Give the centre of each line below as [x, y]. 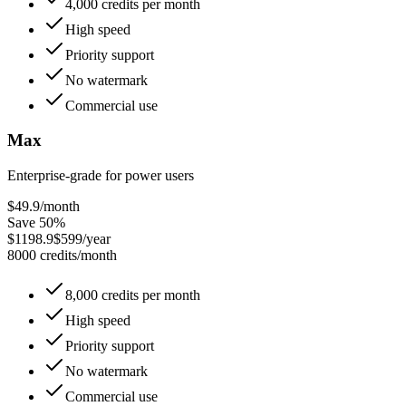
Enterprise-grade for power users [101, 176]
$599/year [82, 239]
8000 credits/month [62, 256]
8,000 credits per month [133, 295]
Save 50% [36, 223]
